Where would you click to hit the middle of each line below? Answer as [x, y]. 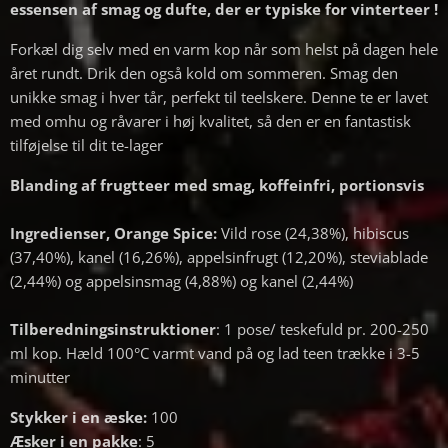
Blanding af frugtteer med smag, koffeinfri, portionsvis [217, 184]
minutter [40, 376]
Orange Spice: [165, 232]
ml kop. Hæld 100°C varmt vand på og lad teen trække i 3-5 [215, 352]
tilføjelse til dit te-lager [86, 144]
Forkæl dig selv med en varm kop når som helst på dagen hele [224, 48]
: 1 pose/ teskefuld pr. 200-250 [322, 328]
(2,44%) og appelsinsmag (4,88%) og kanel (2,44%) [181, 280]
